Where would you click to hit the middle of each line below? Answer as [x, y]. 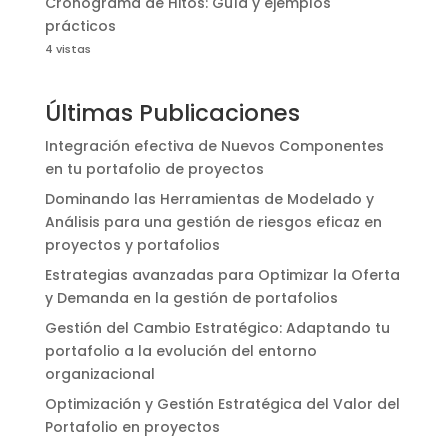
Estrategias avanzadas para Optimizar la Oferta [222, 275]
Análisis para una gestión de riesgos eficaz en [213, 222]
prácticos [80, 26]
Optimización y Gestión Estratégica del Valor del [222, 404]
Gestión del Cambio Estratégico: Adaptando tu [217, 328]
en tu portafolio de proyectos [154, 169]
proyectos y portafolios [132, 245]
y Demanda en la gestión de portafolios [191, 298]
